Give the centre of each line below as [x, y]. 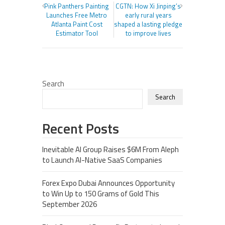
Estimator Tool [77, 33]
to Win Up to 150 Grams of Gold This [101, 193]
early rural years [148, 15]
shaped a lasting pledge [148, 24]
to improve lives [148, 33]
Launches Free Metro [77, 15]
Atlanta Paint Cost [77, 24]
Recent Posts [81, 128]
